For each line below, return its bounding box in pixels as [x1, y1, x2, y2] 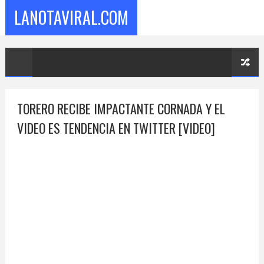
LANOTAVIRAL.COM [14, 5, 128, 29]
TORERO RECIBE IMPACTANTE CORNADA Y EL [16, 99, 225, 118]
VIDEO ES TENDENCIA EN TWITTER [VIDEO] [16, 118, 215, 137]
